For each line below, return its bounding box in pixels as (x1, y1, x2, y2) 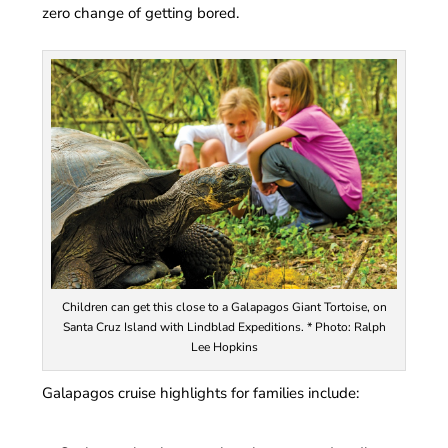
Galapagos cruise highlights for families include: (42, 383, 360, 404)
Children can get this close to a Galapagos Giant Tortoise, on (61, 299, 387, 316)
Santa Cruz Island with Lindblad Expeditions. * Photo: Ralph (62, 319, 386, 336)
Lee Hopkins (190, 339, 258, 356)
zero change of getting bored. (42, 3, 240, 23)
